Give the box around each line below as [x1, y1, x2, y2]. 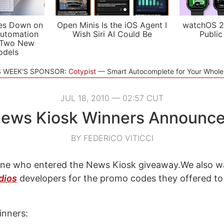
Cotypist [68, 67, 96, 75]
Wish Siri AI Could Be [72, 29, 152, 39]
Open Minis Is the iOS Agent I [57, 20, 167, 30]
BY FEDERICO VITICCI [70, 133, 153, 143]
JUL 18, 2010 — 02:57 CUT [60, 93, 163, 103]
